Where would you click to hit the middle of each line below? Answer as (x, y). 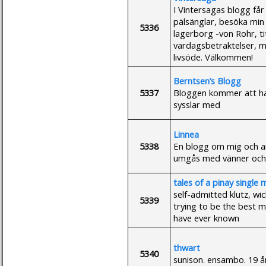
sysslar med (197, 104)
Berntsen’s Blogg (207, 80)
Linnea (186, 134)
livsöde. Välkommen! (213, 57)
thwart (187, 247)
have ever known (206, 218)
